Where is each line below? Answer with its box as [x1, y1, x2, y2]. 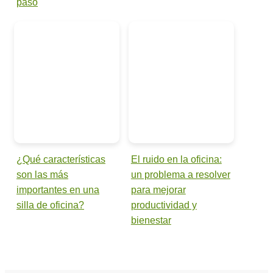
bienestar [130, 214, 171, 225]
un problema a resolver [130, 169, 230, 180]
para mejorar [130, 184, 186, 195]
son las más [16, 169, 68, 180]
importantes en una [16, 184, 99, 195]
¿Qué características [16, 154, 105, 165]
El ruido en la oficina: [130, 154, 222, 165]
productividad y [130, 199, 197, 210]
